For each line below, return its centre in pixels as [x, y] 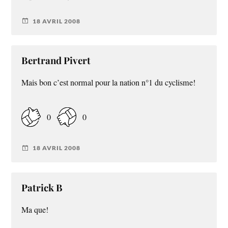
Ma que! [35, 209]
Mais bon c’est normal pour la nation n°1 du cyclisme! [109, 83]
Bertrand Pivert [56, 61]
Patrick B [42, 187]
